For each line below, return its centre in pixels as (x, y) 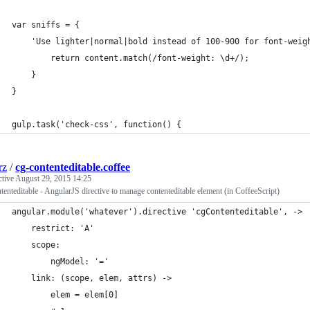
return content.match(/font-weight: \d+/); (130, 58)
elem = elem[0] (65, 294)
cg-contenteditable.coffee (73, 167)
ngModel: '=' (60, 261)
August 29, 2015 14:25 (53, 178)
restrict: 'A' (53, 228)
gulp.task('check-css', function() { (97, 124)
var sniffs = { (46, 25)
